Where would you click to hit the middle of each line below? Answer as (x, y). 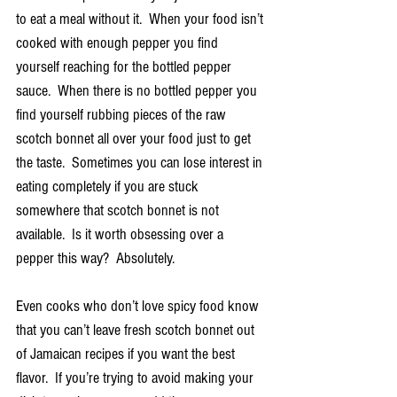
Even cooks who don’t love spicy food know (139, 306)
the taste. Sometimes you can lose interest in (141, 162)
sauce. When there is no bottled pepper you (138, 90)
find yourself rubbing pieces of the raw (123, 114)
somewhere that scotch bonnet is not (119, 210)
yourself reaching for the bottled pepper (125, 66)
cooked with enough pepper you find (119, 43)
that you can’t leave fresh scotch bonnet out (137, 330)
